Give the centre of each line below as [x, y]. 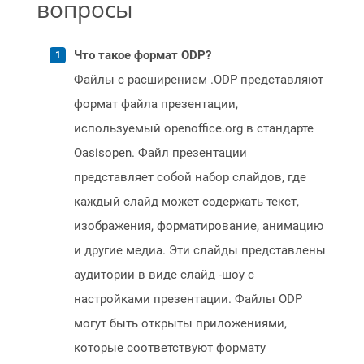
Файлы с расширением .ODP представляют [199, 80]
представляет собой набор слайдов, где [190, 178]
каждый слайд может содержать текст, [186, 202]
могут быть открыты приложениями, [180, 324]
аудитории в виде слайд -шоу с [164, 275]
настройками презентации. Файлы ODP [188, 299]
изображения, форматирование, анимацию [199, 226]
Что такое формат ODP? [143, 56]
